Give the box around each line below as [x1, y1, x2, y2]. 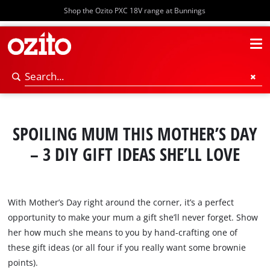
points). [8, 257, 39, 269]
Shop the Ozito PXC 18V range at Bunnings [64, 5, 206, 15]
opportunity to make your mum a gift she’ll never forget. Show [8, 212, 259, 224]
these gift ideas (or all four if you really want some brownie [8, 242, 246, 254]
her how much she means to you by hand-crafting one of [8, 227, 238, 239]
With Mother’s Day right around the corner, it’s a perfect [8, 196, 234, 209]
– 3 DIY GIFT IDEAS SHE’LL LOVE [30, 142, 240, 167]
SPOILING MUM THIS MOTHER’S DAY [12, 122, 257, 146]
